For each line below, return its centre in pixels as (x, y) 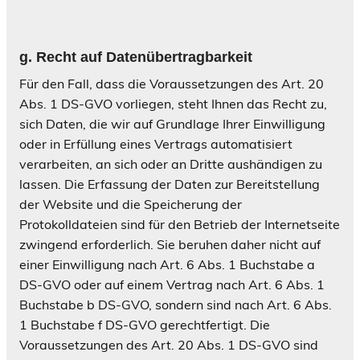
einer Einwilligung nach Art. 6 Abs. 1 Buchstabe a (167, 264)
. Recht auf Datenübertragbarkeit (142, 57)
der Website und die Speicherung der (131, 204)
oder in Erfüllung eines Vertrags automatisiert (156, 144)
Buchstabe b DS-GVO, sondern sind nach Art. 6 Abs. (176, 305)
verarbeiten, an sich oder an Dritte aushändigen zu (171, 164)
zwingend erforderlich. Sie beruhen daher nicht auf (170, 244)
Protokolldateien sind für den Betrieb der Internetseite (180, 224)
